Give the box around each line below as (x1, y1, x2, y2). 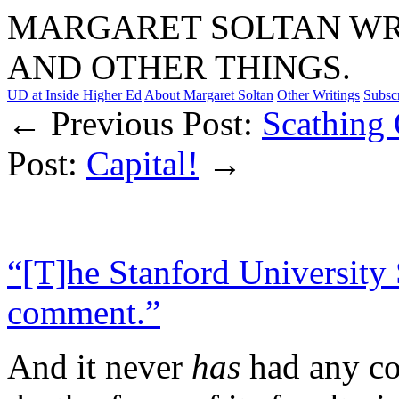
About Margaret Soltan (144, 87, 273, 102)
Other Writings (277, 87, 360, 102)
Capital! (86, 144, 199, 183)
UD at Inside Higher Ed (7, 87, 142, 102)
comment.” (7, 293, 160, 331)
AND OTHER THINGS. (7, 48, 351, 86)
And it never (7, 347, 191, 386)
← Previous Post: (7, 104, 262, 142)
